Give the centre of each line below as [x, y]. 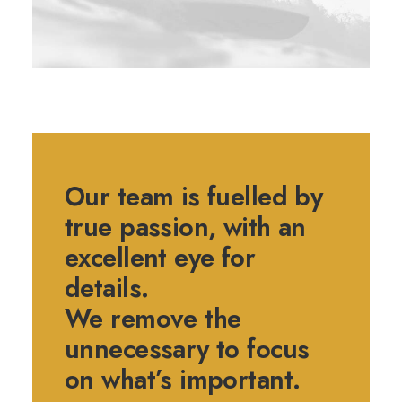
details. [107, 288]
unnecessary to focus [187, 349]
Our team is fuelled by [194, 197]
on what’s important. [183, 380]
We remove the [153, 319]
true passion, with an [185, 227]
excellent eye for [160, 258]
